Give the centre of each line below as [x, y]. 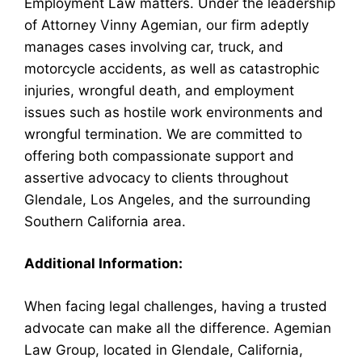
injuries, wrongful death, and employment [159, 90]
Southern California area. [105, 221]
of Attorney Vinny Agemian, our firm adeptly [166, 25]
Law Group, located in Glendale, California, [164, 349]
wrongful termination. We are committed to [163, 134]
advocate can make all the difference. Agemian [178, 328]
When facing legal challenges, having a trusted [176, 306]
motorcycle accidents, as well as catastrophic [172, 68]
